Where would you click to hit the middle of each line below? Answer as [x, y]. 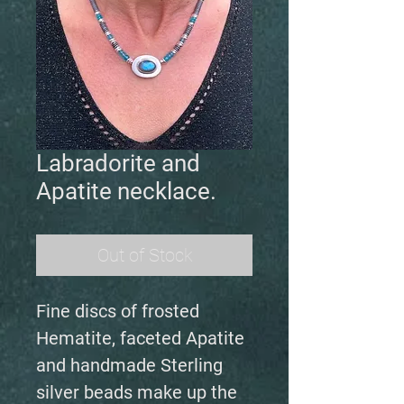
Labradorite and [118, 163]
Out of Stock [144, 255]
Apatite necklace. [126, 191]
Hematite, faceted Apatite [140, 338]
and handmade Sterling [129, 365]
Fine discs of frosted [118, 311]
